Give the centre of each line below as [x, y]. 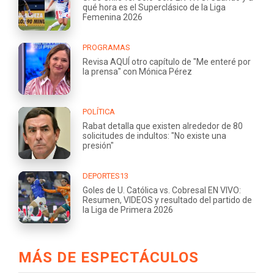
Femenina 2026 [113, 17]
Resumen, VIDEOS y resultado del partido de [167, 200]
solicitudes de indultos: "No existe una [154, 135]
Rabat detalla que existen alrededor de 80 [163, 126]
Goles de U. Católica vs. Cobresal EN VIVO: [162, 190]
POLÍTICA [99, 111]
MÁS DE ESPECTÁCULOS [109, 257]
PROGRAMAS [106, 47]
